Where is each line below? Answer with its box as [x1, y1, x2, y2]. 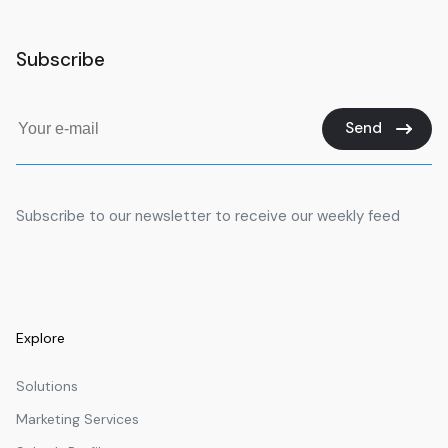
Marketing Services [16, 409, 139, 428]
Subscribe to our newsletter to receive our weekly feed [16, 205, 400, 226]
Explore [16, 328, 65, 347]
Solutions [16, 376, 78, 395]
